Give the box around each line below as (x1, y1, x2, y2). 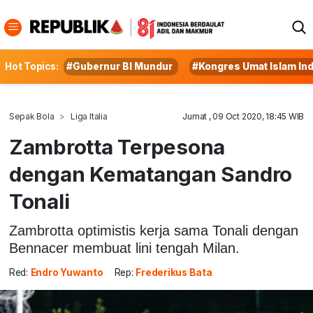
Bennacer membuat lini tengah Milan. (8, 240, 240, 256)
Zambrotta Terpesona (8, 134, 226, 159)
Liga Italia (71, 111, 108, 122)
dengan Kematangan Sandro (8, 161, 293, 187)
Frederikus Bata (136, 267, 212, 279)
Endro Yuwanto (30, 267, 103, 279)
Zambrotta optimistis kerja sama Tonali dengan (8, 222, 298, 238)
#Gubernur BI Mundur (66, 61, 173, 72)
